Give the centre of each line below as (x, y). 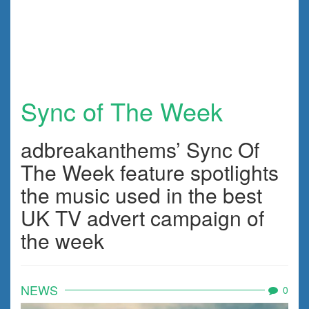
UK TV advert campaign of (142, 217)
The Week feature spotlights (150, 172)
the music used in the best (141, 195)
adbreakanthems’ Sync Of (140, 149)
